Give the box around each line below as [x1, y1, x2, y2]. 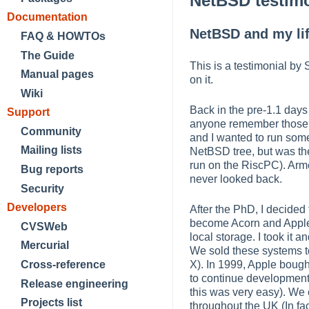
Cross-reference [21, 259, 106, 271]
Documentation [7, 11, 88, 23]
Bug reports [21, 163, 83, 176]
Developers [7, 201, 67, 214]
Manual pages [21, 68, 94, 81]
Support [7, 106, 50, 119]
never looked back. [190, 173, 282, 186]
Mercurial [21, 239, 69, 252]
